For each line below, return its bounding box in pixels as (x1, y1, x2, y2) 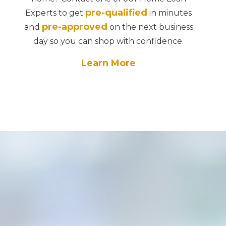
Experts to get (25, 8, 85, 18)
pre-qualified (85, 7, 147, 18)
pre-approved (41, 21, 107, 32)
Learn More (81, 57, 136, 69)
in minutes (147, 8, 192, 18)
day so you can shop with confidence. (33, 36, 184, 46)
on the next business (107, 22, 193, 32)
